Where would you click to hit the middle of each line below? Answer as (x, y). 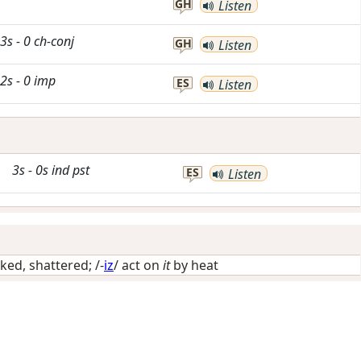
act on (142, 265)
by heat (194, 265)
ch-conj (54, 41)
